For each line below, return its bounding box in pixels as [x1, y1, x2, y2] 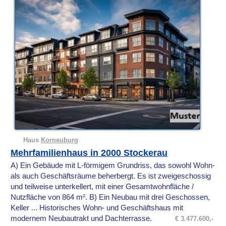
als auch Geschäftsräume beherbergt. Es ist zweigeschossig [11, 172, 211, 181]
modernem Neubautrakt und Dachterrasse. [11, 214, 152, 223]
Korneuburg [41, 136, 79, 144]
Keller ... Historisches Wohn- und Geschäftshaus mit [11, 204, 184, 212]
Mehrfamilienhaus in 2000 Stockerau [11, 148, 168, 158]
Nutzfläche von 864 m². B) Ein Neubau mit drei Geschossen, [11, 193, 210, 202]
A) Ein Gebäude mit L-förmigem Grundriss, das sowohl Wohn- [11, 161, 215, 170]
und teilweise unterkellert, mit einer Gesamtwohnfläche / [11, 183, 194, 191]
